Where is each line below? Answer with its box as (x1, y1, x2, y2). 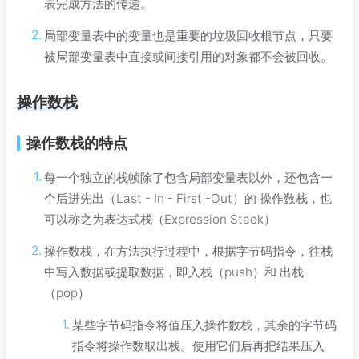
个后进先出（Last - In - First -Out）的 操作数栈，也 (44, 191, 333, 207)
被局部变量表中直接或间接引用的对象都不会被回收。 (44, 49, 333, 65)
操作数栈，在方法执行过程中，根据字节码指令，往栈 (44, 244, 333, 260)
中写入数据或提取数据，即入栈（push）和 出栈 (44, 264, 305, 280)
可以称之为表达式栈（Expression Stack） (44, 212, 276, 228)
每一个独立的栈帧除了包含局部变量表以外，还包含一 (44, 170, 333, 186)
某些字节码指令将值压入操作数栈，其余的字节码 (71, 317, 337, 333)
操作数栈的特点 (26, 134, 127, 152)
